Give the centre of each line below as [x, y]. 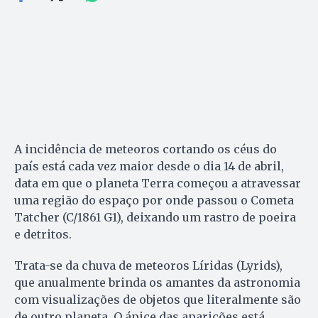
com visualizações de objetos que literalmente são [158, 300]
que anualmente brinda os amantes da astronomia [157, 283]
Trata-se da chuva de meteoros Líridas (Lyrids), [148, 266]
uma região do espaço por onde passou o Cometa [154, 201]
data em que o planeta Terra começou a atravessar [158, 183]
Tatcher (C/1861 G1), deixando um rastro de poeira [155, 218]
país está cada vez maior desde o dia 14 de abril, [149, 166]
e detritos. [43, 235]
